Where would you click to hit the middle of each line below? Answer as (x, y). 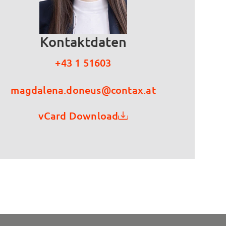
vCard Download (78, 116)
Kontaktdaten (83, 42)
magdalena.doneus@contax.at (83, 90)
